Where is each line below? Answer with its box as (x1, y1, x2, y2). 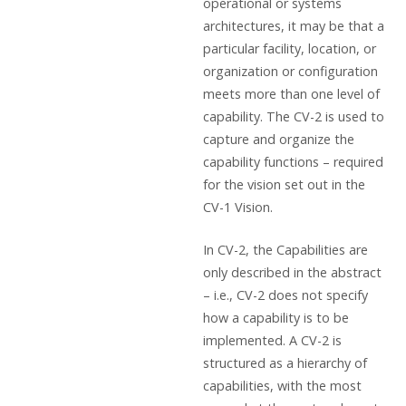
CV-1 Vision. (203, 198, 273, 217)
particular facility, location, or (203, 40, 376, 58)
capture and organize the (203, 130, 354, 149)
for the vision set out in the (203, 176, 365, 194)
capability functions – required (203, 153, 383, 171)
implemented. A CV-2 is (203, 331, 342, 349)
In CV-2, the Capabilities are (203, 240, 368, 258)
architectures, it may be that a (203, 17, 384, 35)
